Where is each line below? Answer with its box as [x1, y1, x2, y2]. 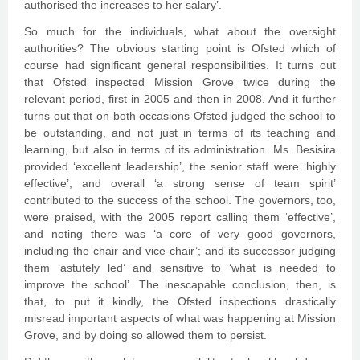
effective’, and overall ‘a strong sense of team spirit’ [24, 177, 336, 190]
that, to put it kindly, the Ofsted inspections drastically [24, 295, 336, 308]
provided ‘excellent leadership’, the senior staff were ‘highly [24, 160, 336, 173]
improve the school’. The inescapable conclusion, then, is [24, 278, 336, 291]
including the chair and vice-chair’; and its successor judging [24, 244, 336, 257]
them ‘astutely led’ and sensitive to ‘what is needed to [24, 261, 336, 274]
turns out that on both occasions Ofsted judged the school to [24, 109, 336, 122]
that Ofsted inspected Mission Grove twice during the [24, 76, 336, 88]
